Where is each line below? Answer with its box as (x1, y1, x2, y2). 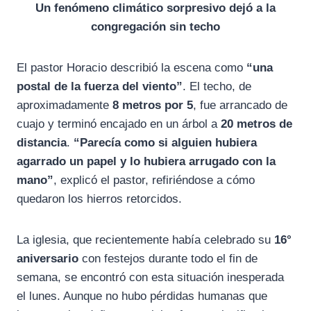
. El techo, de (183, 80, 251, 94)
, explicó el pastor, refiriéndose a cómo (53, 174, 255, 187)
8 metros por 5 (112, 99, 193, 112)
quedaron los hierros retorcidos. (17, 192, 182, 206)
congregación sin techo (91, 20, 220, 34)
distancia (17, 136, 67, 150)
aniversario (17, 252, 78, 266)
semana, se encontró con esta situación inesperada (17, 271, 284, 285)
